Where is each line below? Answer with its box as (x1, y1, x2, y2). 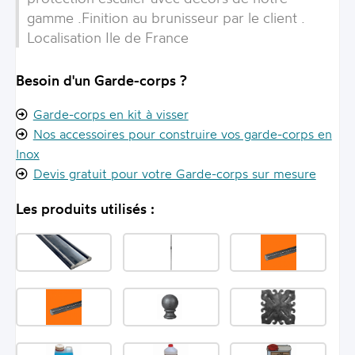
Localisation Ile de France (26, 28, 189, 46)
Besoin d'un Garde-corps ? (15, 71, 187, 90)
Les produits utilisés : (15, 200, 155, 218)
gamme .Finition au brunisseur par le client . (26, 8, 305, 26)
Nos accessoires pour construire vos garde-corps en (32, 126, 332, 143)
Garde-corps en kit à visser (32, 106, 189, 123)
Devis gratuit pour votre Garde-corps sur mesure (32, 166, 316, 182)
